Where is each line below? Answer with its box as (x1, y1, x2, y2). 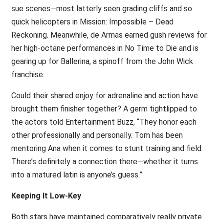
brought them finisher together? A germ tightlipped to (11, 104, 197, 113)
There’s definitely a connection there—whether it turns (11, 157, 198, 166)
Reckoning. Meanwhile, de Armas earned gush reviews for (11, 30, 207, 40)
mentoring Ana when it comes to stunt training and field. (11, 144, 203, 153)
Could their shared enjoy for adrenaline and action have (11, 91, 198, 100)
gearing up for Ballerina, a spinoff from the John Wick (11, 57, 193, 66)
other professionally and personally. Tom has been (11, 131, 183, 140)
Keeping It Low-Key (11, 191, 81, 200)
